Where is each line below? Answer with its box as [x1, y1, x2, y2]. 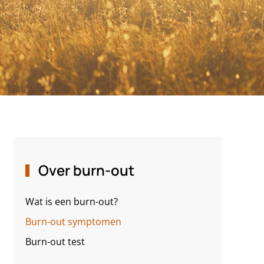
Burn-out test [25, 235, 85, 248]
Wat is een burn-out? [25, 195, 118, 208]
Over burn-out [35, 160, 134, 180]
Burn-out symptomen [25, 215, 121, 228]
